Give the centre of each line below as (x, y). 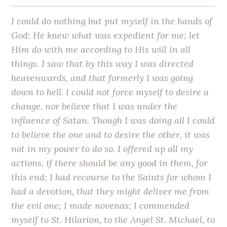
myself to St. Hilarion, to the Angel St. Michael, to (113, 219)
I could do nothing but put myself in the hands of (112, 21)
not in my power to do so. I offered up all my (102, 148)
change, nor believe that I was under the (94, 106)
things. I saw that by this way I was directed (103, 63)
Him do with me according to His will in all (101, 49)
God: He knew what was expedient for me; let (106, 35)
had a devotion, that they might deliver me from (110, 191)
